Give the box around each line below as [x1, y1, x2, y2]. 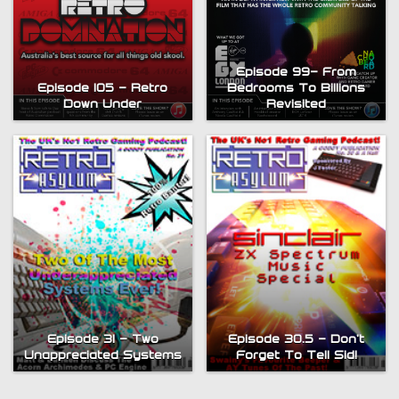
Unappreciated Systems [23, 347, 182, 362]
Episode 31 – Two [46, 331, 159, 346]
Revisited [266, 96, 326, 111]
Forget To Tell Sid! [235, 347, 357, 362]
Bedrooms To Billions [227, 80, 365, 95]
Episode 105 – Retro [37, 80, 168, 95]
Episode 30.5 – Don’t [228, 331, 364, 346]
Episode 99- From [236, 64, 356, 79]
